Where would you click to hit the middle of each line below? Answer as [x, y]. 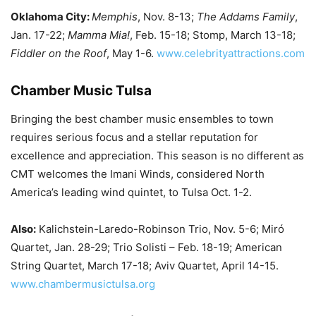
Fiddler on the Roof [59, 53]
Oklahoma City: [51, 17]
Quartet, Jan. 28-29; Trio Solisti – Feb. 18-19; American [146, 247]
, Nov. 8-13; [167, 17]
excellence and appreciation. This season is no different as [157, 156]
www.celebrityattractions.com [231, 53]
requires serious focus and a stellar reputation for [134, 137]
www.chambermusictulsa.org [83, 284]
